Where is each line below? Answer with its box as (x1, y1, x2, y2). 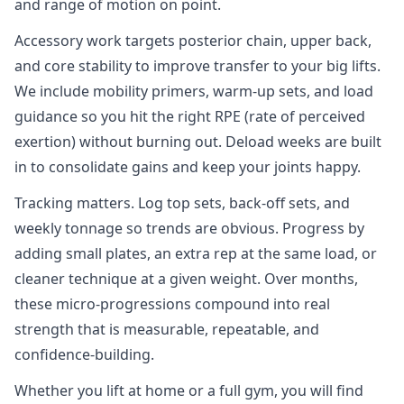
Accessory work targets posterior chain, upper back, (14, 31, 372, 50)
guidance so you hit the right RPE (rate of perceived (14, 106, 365, 126)
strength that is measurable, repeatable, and (14, 319, 319, 339)
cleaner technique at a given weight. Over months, (14, 269, 358, 289)
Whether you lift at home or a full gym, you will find (14, 381, 363, 400)
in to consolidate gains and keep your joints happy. (14, 157, 361, 177)
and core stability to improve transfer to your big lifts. (14, 56, 381, 76)
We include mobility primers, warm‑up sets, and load (14, 81, 373, 101)
